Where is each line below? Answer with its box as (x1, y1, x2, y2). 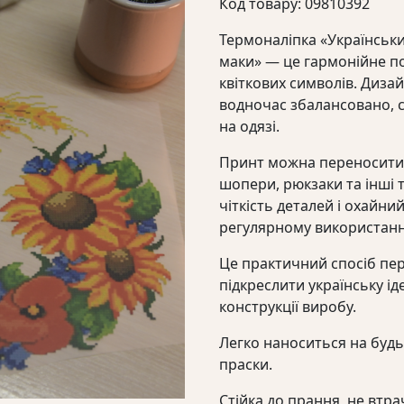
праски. (218, 354, 272, 375)
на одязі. (218, 116, 280, 137)
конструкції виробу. (218, 297, 356, 317)
